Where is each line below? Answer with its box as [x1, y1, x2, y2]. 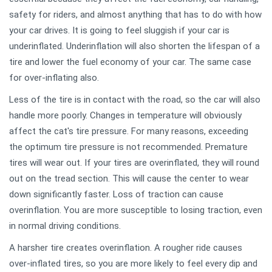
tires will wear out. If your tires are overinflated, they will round [9, 157, 259, 168]
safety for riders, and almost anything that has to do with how [9, 8, 262, 20]
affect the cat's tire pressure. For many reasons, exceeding [9, 125, 248, 137]
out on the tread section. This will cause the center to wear [9, 172, 249, 184]
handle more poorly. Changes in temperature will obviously [9, 109, 242, 121]
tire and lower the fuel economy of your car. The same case [9, 56, 251, 67]
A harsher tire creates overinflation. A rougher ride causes [9, 242, 242, 253]
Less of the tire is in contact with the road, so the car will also [9, 93, 260, 105]
